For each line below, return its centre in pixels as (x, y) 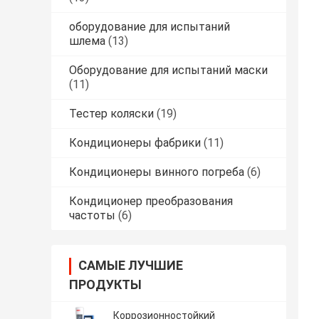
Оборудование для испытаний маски (168, 70)
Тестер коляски (111, 113)
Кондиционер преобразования (151, 201)
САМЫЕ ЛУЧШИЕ (131, 265)
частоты (92, 215)
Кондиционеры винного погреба (157, 172)
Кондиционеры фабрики (135, 142)
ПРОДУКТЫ (105, 284)
